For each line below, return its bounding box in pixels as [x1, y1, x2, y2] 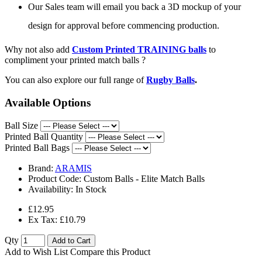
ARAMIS [55, 163, 92, 173]
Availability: [28, 184, 75, 194]
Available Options [5, 96, 91, 109]
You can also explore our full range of [5, 75, 144, 85]
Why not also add [5, 44, 70, 55]
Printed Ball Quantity [5, 131, 83, 142]
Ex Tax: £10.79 [28, 214, 85, 225]
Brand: [28, 163, 55, 173]
